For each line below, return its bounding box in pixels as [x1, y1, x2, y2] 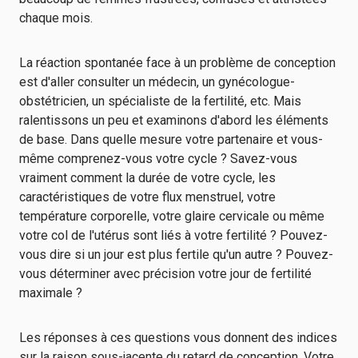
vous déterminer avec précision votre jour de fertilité [19, 266, 312, 281]
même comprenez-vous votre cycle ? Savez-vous [19, 151, 297, 166]
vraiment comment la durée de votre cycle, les [19, 170, 276, 185]
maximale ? [19, 285, 82, 300]
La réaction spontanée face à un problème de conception [19, 55, 336, 70]
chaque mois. [19, 10, 93, 26]
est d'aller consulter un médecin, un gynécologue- [19, 74, 295, 89]
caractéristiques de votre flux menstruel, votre [19, 189, 276, 205]
